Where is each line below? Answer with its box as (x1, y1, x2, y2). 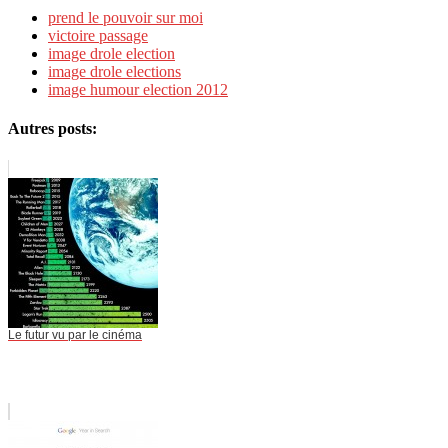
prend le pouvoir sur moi (48, 9, 203, 27)
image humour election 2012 (48, 81, 228, 99)
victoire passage (48, 27, 148, 45)
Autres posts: (8, 120, 97, 138)
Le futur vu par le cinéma (8, 327, 142, 342)
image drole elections (48, 63, 181, 81)
